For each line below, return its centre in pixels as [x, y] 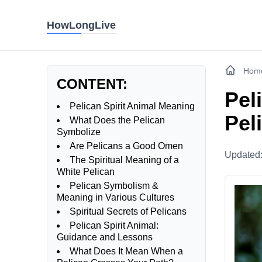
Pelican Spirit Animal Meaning [132, 106]
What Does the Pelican [117, 120]
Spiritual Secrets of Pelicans [128, 211]
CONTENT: [92, 84]
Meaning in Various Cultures [116, 197]
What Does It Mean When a [126, 251]
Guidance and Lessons [105, 237]
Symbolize [79, 132]
